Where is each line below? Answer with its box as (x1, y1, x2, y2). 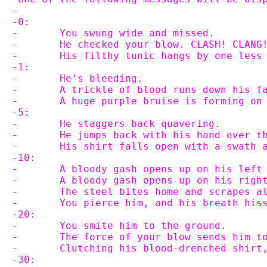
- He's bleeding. (60, 73, 143, 84)
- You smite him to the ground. (60, 220, 226, 231)
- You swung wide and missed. (60, 27, 215, 39)
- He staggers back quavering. (60, 118, 221, 129)
